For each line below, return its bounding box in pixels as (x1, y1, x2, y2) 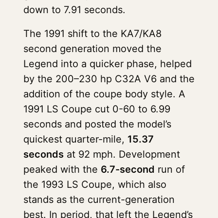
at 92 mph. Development (64, 148, 180, 160)
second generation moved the (23, 43, 162, 54)
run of (155, 163, 185, 175)
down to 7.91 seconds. (23, 4, 126, 16)
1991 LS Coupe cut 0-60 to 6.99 (23, 103, 170, 115)
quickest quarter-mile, (23, 133, 127, 145)
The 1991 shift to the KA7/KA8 (23, 28, 162, 39)
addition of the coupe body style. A (23, 88, 185, 100)
